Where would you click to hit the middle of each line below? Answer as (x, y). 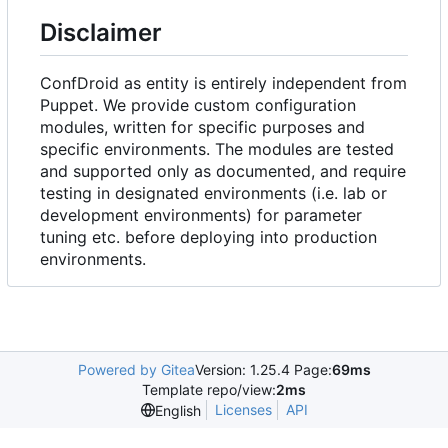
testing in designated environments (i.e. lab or (213, 192)
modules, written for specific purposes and (202, 126)
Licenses (243, 409)
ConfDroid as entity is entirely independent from (223, 82)
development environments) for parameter (201, 214)
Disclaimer (101, 32)
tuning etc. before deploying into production (208, 236)
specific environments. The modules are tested (217, 148)
